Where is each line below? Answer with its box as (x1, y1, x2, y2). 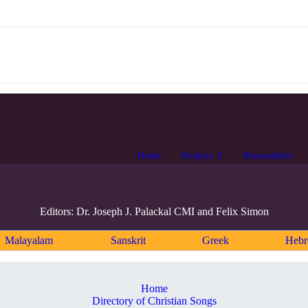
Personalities (243, 151, 292, 161)
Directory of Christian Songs (91, 295, 217, 307)
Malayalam (4, 234, 53, 246)
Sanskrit (110, 234, 146, 246)
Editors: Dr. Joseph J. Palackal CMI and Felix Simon (39, 206, 269, 217)
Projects (181, 151, 212, 161)
